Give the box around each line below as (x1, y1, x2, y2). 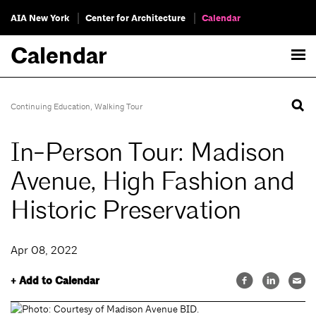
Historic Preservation (11, 194, 241, 227)
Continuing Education (11, 101, 90, 112)
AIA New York (11, 12, 69, 25)
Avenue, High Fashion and (11, 165, 294, 198)
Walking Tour (95, 101, 142, 112)
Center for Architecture (85, 12, 186, 25)
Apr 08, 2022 (11, 243, 78, 257)
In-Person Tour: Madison (11, 136, 285, 169)
